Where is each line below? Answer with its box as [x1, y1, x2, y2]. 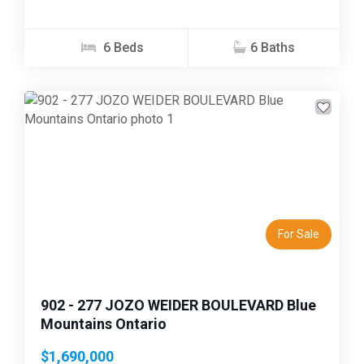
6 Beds [100, 39, 144, 55]
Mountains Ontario [41, 314, 167, 332]
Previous [46, 180, 98, 197]
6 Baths [250, 39, 295, 55]
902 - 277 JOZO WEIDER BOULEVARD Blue [41, 296, 316, 314]
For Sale [278, 227, 319, 240]
